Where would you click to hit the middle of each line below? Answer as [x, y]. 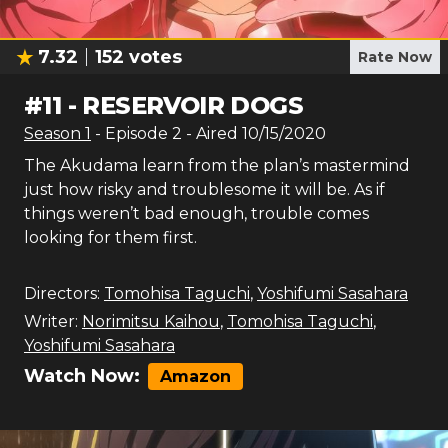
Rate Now [395, 57]
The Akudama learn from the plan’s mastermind [217, 165]
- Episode [133, 133]
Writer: [51, 321]
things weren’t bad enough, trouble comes [196, 213]
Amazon [195, 376]
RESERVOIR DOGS [193, 105]
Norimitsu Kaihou [151, 321]
